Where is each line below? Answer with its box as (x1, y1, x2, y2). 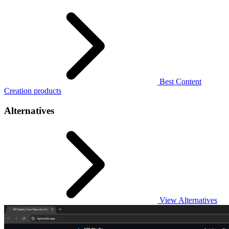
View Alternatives (157, 195, 217, 204)
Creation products (4, 86, 61, 96)
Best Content (157, 77, 201, 86)
